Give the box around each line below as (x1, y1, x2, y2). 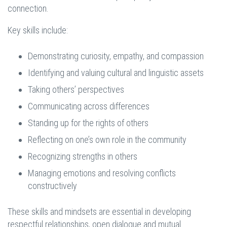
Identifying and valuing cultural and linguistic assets (28, 67, 204, 79)
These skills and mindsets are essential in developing (8, 206, 191, 217)
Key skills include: (8, 25, 68, 36)
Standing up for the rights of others (28, 118, 148, 129)
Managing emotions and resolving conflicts (28, 168, 176, 179)
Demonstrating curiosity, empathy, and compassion (28, 51, 204, 62)
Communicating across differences (28, 101, 149, 112)
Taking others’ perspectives (28, 84, 124, 95)
